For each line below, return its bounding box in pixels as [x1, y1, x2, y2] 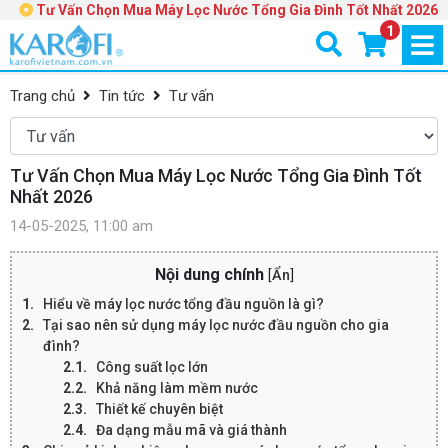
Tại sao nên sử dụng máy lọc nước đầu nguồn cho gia [43, 317, 389, 333]
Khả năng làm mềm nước [96, 380, 258, 396]
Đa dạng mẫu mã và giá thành [96, 422, 287, 438]
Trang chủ [10, 87, 75, 105]
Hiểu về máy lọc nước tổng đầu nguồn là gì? [43, 296, 324, 312]
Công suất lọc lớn [96, 359, 208, 375]
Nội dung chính [154, 265, 268, 284]
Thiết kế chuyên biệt [96, 401, 223, 417]
